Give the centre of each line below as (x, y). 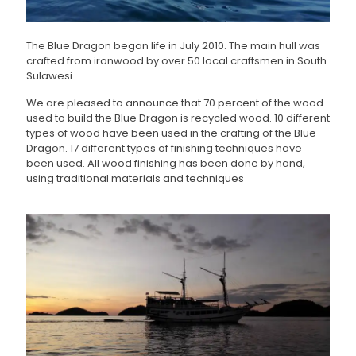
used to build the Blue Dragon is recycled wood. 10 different (178, 118)
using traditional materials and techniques (135, 178)
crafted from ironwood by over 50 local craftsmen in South (176, 60)
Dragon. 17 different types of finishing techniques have (164, 148)
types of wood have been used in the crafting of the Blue (171, 133)
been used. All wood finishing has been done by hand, (166, 163)
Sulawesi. (50, 75)
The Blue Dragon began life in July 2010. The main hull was (173, 45)
